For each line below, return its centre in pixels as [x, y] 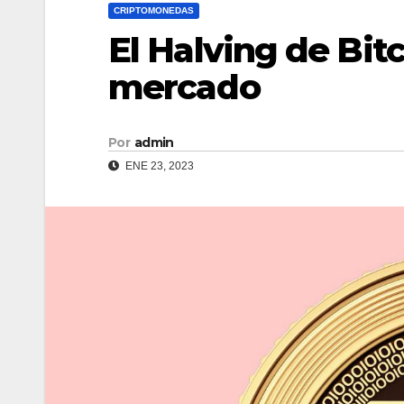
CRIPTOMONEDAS [154, 10]
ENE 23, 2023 [158, 166]
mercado [184, 87]
